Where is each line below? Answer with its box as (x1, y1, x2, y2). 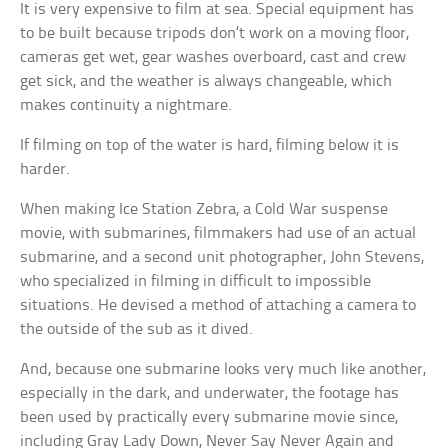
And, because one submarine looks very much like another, (20, 360, 427, 378)
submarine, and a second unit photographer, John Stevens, (20, 248, 425, 266)
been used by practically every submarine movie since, (20, 408, 399, 426)
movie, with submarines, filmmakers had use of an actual (20, 224, 417, 242)
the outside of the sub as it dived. (20, 320, 254, 338)
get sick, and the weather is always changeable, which (20, 72, 393, 90)
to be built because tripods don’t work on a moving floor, (20, 24, 410, 42)
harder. (20, 160, 71, 178)
